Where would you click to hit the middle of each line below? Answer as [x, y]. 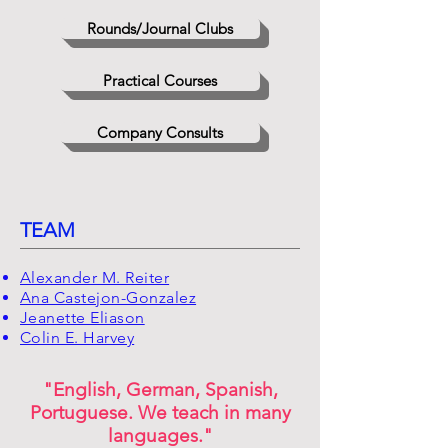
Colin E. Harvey [77, 337]
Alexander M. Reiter [95, 277]
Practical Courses [160, 80]
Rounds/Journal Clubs [160, 28]
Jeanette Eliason [82, 317]
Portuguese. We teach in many [160, 412]
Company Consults [160, 132]
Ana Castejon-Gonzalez [108, 297]
